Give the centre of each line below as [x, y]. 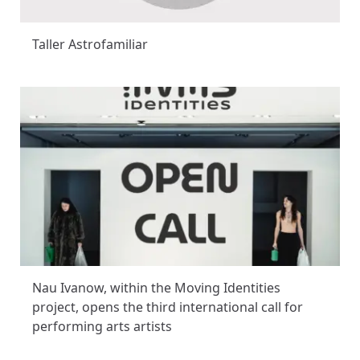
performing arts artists [102, 327]
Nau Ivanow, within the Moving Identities [156, 288]
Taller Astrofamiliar [90, 45]
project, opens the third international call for [168, 307]
